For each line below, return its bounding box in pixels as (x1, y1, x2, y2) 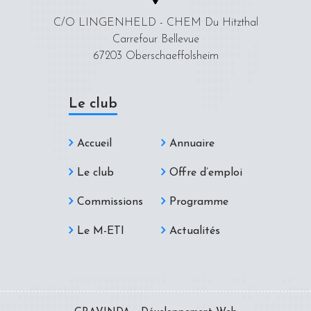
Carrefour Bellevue (112, 34, 199, 45)
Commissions (77, 196, 143, 208)
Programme (169, 196, 228, 208)
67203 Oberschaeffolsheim (92, 51, 219, 62)
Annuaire (169, 138, 215, 149)
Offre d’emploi (169, 167, 242, 178)
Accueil (77, 138, 112, 149)
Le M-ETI (77, 226, 124, 237)
